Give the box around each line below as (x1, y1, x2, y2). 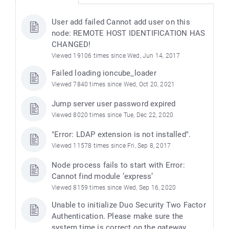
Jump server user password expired (52, 99, 176, 109)
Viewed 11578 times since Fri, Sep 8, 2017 (52, 142, 171, 150)
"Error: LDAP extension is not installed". (52, 130, 191, 140)
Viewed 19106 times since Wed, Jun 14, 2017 (52, 52, 180, 60)
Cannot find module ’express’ (52, 172, 153, 181)
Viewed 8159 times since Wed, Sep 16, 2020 (52, 184, 176, 192)
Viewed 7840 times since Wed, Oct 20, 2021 (52, 81, 175, 88)
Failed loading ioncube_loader (52, 68, 156, 78)
